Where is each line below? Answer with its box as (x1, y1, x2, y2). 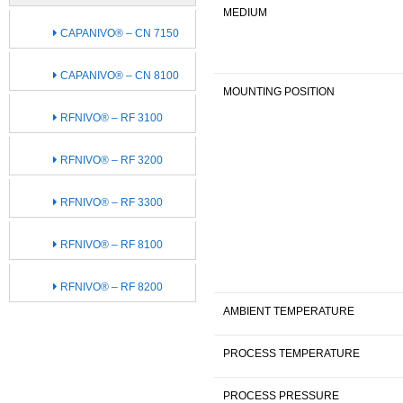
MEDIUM (223, 5, 267, 19)
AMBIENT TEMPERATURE (223, 304, 354, 318)
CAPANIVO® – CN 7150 (58, 26, 179, 40)
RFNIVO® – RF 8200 (58, 280, 163, 293)
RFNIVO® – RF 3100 (58, 111, 163, 124)
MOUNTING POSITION (223, 85, 335, 98)
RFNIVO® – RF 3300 (58, 195, 163, 209)
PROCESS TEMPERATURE (223, 346, 360, 360)
